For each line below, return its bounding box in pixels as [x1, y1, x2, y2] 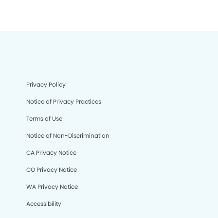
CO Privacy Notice [26, 165, 77, 174]
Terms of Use [26, 114, 62, 123]
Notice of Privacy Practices [26, 97, 101, 106]
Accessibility [26, 200, 61, 208]
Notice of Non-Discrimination [26, 131, 109, 140]
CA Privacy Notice [26, 148, 76, 157]
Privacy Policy [26, 80, 66, 89]
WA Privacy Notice [26, 182, 78, 191]
